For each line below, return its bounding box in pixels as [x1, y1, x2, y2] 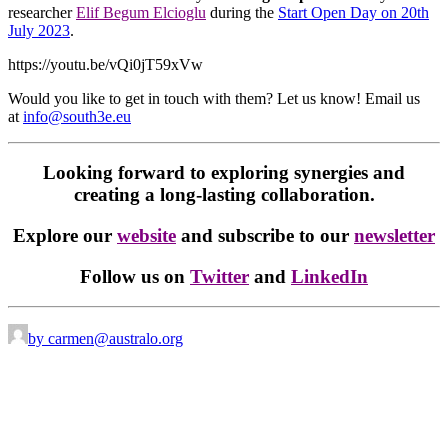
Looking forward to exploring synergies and [43, 162, 405, 184]
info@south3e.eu [23, 107, 131, 125]
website [117, 225, 176, 247]
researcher [8, 3, 76, 21]
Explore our [13, 225, 117, 247]
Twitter [190, 265, 249, 287]
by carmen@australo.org [28, 330, 183, 348]
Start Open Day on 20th [278, 3, 429, 21]
